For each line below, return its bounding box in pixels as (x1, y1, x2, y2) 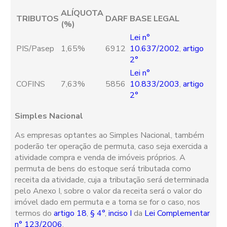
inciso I (108, 208, 132, 219)
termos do (15, 208, 54, 219)
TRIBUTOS (16, 13, 59, 25)
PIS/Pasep (16, 43, 55, 55)
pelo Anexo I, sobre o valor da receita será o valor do (15, 185, 203, 197)
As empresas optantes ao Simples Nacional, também (15, 130, 205, 141)
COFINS (16, 79, 46, 90)
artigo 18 (54, 208, 87, 219)
